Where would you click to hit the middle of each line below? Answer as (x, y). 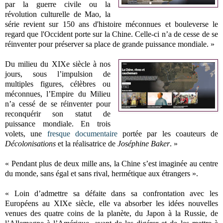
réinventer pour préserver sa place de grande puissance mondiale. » (110, 44)
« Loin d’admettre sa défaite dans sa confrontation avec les (111, 193)
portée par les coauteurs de (167, 133)
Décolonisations (31, 143)
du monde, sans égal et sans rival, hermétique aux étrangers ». (103, 173)
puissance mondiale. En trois (58, 123)
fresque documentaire (82, 133)
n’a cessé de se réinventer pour (58, 104)
